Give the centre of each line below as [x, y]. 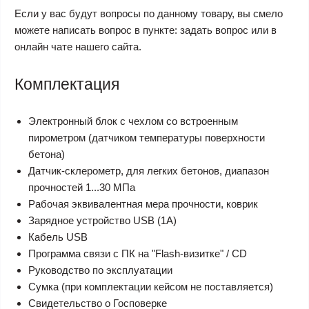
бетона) [47, 154]
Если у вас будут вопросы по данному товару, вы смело [149, 13]
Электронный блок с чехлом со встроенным [133, 121]
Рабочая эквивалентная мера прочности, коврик [143, 204]
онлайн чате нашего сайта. [78, 47]
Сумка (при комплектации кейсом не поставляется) [151, 287]
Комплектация [67, 84]
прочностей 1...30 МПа [82, 187]
